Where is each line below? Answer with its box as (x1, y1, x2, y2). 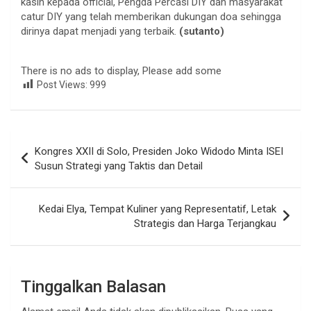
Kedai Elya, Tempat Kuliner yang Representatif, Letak (39, 203, 276, 216)
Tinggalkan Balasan (21, 277, 166, 297)
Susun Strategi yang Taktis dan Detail (35, 160, 203, 173)
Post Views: (37, 78, 87, 90)
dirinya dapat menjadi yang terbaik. (21, 24, 176, 37)
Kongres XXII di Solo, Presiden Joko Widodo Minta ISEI (35, 145, 283, 158)
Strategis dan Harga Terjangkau (134, 217, 276, 230)
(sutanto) (176, 24, 224, 37)
